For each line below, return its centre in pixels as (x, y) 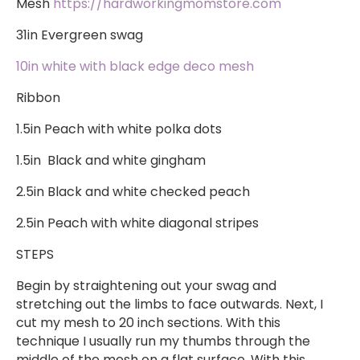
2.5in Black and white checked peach (133, 191)
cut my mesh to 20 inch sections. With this (148, 322)
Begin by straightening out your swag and (146, 285)
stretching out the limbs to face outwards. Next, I (170, 304)
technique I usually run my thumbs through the (163, 341)
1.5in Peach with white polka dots (121, 129)
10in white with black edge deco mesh (135, 66)
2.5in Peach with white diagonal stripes (137, 223)
